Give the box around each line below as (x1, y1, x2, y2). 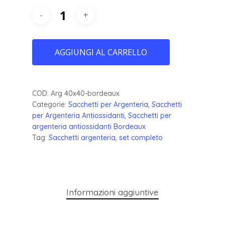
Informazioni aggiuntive (66, 186, 159, 197)
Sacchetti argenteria (49, 133, 116, 142)
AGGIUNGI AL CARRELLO (55, 46, 147, 58)
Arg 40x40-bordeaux (51, 88, 120, 98)
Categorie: (32, 99, 68, 109)
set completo (119, 133, 163, 142)
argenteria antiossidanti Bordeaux (32, 122, 146, 131)
